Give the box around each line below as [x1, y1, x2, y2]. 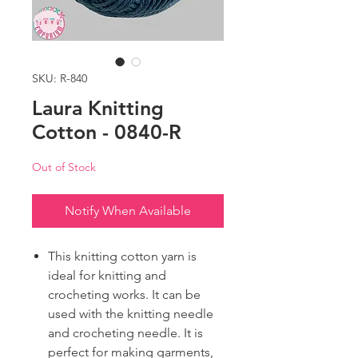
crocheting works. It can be [48, 287, 201, 303]
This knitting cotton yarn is [48, 249, 197, 265]
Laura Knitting [32, 96, 164, 121]
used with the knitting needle [48, 306, 213, 322]
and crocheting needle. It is [48, 325, 203, 341]
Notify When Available [65, 203, 191, 219]
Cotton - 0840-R [32, 120, 181, 145]
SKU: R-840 [32, 71, 87, 86]
